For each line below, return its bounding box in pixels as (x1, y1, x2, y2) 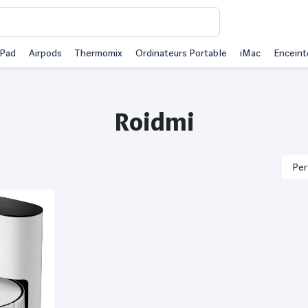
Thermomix (74, 47, 122, 58)
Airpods (29, 47, 62, 58)
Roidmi (113, 108, 195, 137)
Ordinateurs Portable (135, 47, 227, 58)
